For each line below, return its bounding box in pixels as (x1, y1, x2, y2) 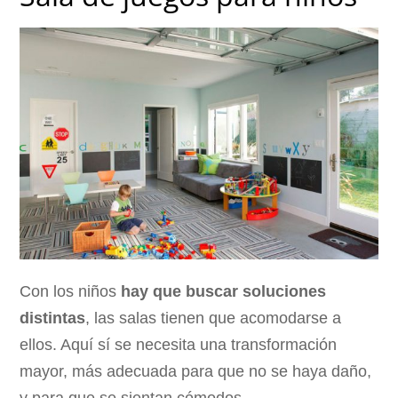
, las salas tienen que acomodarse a (85, 308, 342, 327)
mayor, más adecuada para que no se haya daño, (20, 362, 372, 380)
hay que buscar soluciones (121, 282, 327, 300)
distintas (20, 308, 86, 327)
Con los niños (20, 282, 122, 300)
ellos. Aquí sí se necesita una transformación (20, 335, 338, 354)
